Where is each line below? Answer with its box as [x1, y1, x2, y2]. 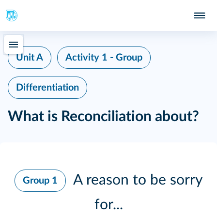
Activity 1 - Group [65, 53, 142, 62]
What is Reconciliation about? [8, 109, 199, 124]
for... [94, 198, 123, 212]
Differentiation [16, 83, 79, 93]
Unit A [16, 53, 43, 62]
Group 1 [23, 176, 58, 186]
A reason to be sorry [70, 172, 202, 187]
